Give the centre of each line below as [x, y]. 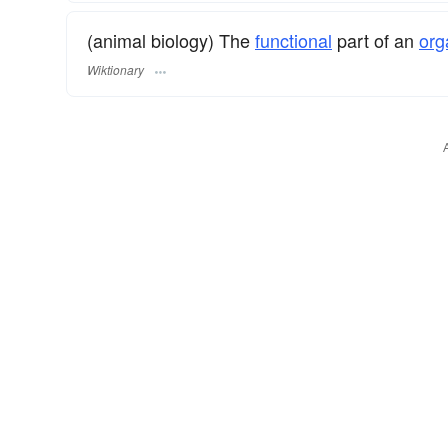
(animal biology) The [171, 39]
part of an [375, 39]
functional [293, 39]
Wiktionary [115, 70]
